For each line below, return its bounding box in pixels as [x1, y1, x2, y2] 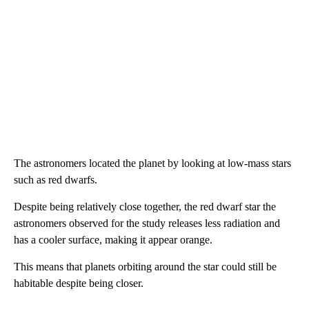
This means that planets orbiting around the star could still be [14, 260, 277, 272]
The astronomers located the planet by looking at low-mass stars [14, 157, 291, 169]
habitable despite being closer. [14, 277, 143, 289]
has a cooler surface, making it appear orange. [14, 233, 212, 246]
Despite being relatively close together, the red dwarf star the [14, 200, 276, 212]
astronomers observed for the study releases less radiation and [14, 217, 280, 229]
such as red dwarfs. [14, 173, 97, 186]
